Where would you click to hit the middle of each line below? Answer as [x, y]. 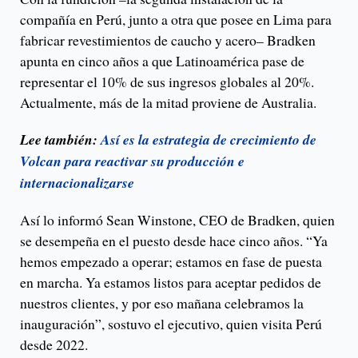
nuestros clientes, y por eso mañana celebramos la [162, 303]
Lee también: [60, 140]
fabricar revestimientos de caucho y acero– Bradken [168, 40]
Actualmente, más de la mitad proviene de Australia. [173, 103]
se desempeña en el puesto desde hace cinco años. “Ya [174, 241]
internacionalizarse [77, 183]
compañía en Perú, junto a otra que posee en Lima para [176, 20]
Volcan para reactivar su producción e [132, 161]
